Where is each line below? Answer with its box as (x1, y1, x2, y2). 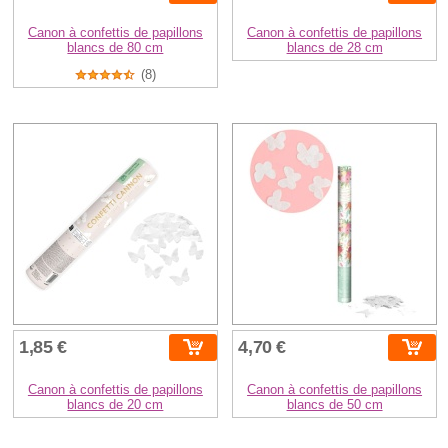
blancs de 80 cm (67, 39, 164, 55)
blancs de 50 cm (286, 396, 383, 412)
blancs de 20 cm (67, 396, 164, 412)
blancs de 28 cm (286, 39, 383, 55)
